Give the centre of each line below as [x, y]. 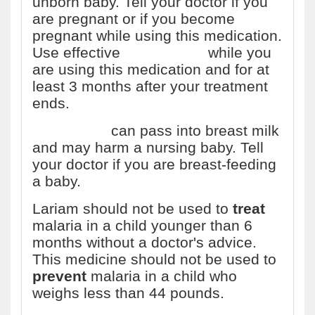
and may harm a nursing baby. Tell [148, 147]
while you [238, 52]
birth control [164, 52]
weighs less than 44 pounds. [128, 293]
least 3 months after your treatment [150, 86]
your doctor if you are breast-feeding [154, 164]
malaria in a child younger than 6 [142, 225]
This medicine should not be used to [154, 259]
